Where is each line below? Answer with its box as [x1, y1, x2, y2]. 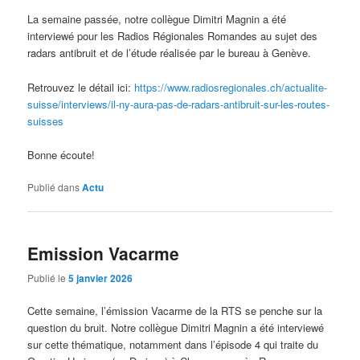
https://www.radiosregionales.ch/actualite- [134, 79, 328, 95]
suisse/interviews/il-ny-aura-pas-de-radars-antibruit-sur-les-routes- [27, 96, 330, 112]
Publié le [27, 271, 69, 285]
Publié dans [27, 179, 80, 194]
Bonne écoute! [27, 146, 96, 162]
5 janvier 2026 [68, 271, 133, 286]
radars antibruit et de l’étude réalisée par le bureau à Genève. [27, 45, 312, 61]
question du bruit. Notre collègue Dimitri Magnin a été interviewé [27, 320, 325, 336]
